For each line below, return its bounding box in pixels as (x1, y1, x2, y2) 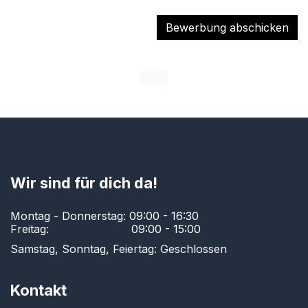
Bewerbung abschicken (166, 21, 289, 35)
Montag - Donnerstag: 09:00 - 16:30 (10, 209, 199, 223)
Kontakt (10, 281, 67, 300)
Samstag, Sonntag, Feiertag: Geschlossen (10, 242, 227, 256)
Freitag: (10, 222, 52, 236)
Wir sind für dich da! (10, 174, 157, 192)
